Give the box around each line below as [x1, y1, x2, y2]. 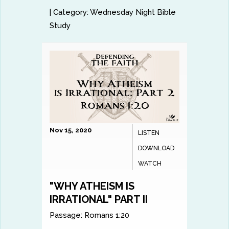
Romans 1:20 [84, 211, 130, 220]
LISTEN [138, 129, 159, 137]
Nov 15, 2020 [50, 126, 92, 134]
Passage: [50, 211, 83, 220]
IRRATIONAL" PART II [50, 193, 148, 206]
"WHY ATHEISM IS [50, 180, 135, 193]
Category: [53, 7, 89, 17]
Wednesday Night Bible [90, 7, 176, 17]
